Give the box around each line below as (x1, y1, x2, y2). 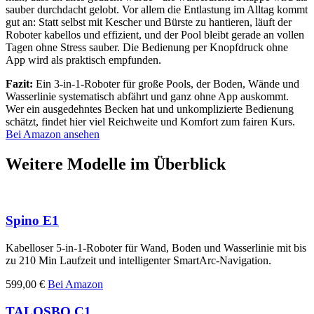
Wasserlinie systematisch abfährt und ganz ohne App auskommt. (6, 90, 289, 102)
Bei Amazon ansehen (6, 128, 100, 140)
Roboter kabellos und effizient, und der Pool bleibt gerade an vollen (6, 28, 304, 41)
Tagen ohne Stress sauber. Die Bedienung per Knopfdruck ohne (6, 41, 288, 53)
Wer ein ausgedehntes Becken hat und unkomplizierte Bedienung (6, 102, 294, 115)
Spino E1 (6, 213, 59, 228)
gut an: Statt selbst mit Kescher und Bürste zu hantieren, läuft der (6, 15, 292, 28)
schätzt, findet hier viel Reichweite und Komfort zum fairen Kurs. (6, 115, 295, 128)
